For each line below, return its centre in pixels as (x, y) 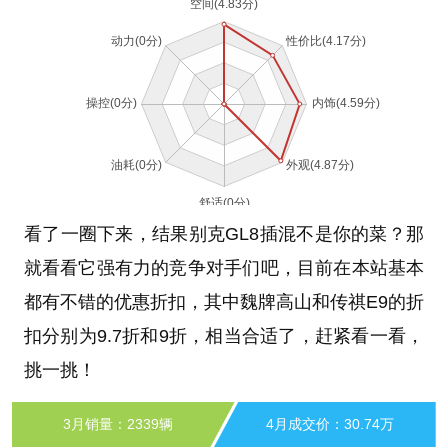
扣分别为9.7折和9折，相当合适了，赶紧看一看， (224, 335)
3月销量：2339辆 (118, 423)
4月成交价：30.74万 (330, 423)
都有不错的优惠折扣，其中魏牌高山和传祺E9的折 (224, 301)
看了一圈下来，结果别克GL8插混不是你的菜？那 (224, 233)
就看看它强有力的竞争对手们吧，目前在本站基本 (224, 267)
